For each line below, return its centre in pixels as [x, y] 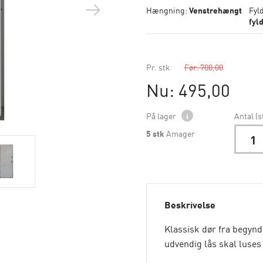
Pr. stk [158, 67]
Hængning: [168, 10]
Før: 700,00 [204, 67]
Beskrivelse [190, 204]
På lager [162, 116]
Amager [181, 133]
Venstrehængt [215, 10]
